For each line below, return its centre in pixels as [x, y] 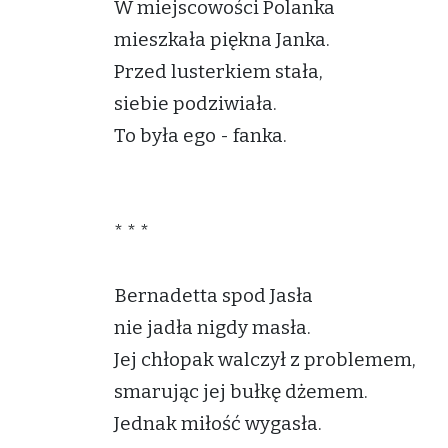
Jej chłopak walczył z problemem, [265, 359]
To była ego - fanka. [200, 135]
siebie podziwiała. [195, 103]
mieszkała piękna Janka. [222, 39]
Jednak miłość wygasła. [218, 423]
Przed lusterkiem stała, [218, 71]
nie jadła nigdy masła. [212, 327]
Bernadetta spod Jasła [213, 295]
